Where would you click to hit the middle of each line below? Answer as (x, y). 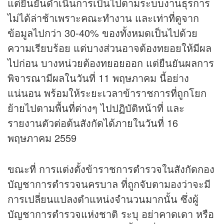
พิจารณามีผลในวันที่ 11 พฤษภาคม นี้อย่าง (98, 78)
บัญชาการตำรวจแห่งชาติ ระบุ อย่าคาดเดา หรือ (111, 214)
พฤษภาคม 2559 (42, 138)
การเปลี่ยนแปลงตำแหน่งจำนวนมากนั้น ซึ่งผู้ (103, 199)
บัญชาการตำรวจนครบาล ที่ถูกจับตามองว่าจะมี (109, 184)
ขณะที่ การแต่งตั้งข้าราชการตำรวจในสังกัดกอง (111, 169)
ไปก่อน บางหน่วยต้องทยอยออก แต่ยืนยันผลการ (111, 63)
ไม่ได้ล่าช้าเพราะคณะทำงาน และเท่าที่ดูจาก (103, 18)
